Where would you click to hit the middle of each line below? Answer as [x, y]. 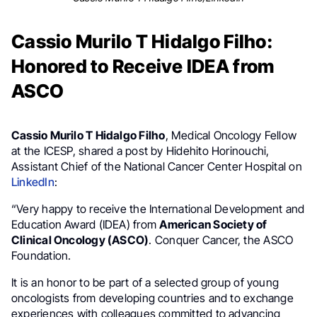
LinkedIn [33, 182]
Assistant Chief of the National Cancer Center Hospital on [157, 166]
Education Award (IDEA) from [86, 224]
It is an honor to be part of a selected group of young [145, 282]
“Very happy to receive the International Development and [158, 209]
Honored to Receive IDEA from [143, 66]
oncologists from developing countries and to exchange [152, 298]
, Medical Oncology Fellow [231, 135]
